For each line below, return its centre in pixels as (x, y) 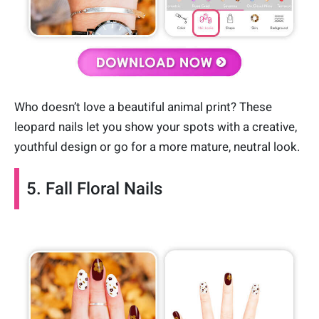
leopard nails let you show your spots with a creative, (156, 126)
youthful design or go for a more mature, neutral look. (157, 146)
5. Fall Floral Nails (94, 188)
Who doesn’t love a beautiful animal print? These (143, 106)
